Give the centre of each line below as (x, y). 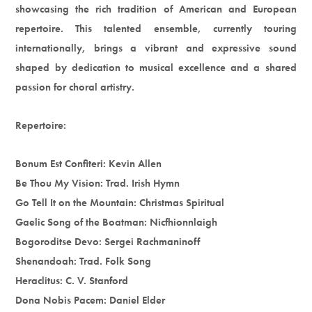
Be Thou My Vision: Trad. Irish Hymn (98, 183)
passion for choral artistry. (75, 87)
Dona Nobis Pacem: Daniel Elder (91, 300)
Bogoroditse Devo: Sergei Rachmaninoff (108, 241)
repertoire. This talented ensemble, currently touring (156, 28)
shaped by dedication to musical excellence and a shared (156, 67)
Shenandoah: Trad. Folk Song (84, 261)
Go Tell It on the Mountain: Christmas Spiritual (120, 202)
